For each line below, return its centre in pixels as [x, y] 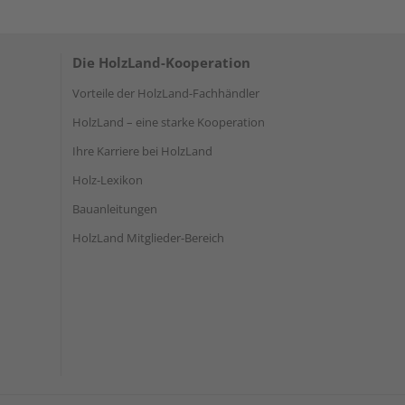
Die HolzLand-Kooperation [161, 62]
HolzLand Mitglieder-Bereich [148, 238]
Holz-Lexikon [108, 180]
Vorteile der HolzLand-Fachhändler [166, 93]
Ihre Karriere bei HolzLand [142, 151]
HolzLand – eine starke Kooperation [169, 122]
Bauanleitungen [115, 209]
